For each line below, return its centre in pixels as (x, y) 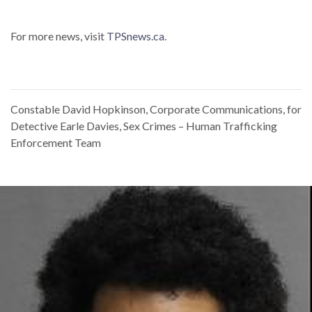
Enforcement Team (56, 143)
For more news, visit (58, 36)
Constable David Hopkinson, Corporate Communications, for (156, 109)
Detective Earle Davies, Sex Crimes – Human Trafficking (144, 126)
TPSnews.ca (135, 36)
